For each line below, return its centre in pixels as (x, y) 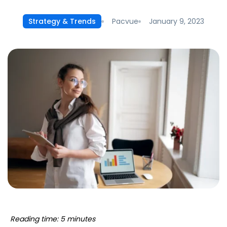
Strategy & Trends (62, 21)
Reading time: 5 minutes (53, 219)
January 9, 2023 (177, 21)
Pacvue (125, 21)
